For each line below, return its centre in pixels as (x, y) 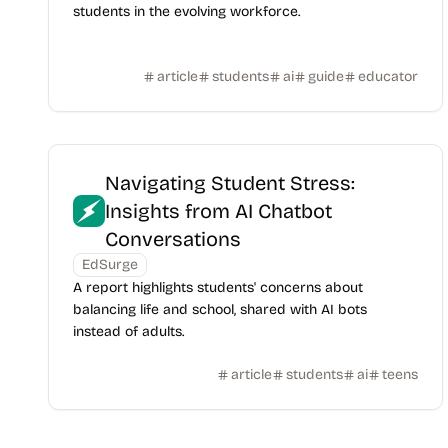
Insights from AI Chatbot (218, 211)
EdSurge (110, 264)
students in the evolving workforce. (186, 11)
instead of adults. (128, 331)
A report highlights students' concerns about (218, 287)
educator (387, 76)
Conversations (173, 239)
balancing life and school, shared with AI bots (220, 309)
